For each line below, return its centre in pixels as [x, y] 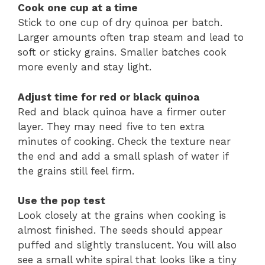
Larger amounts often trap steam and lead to [131, 38]
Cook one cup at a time [78, 8]
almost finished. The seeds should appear [120, 230]
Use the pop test [62, 201]
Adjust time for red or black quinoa [109, 97]
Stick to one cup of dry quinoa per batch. [120, 23]
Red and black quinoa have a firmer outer [122, 112]
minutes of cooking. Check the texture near [124, 141]
